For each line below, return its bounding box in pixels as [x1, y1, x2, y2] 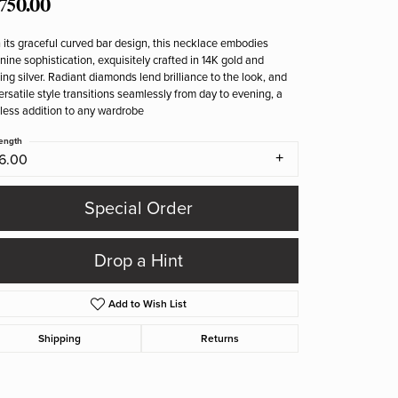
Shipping [38, 332, 82, 346]
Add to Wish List [108, 298, 187, 311]
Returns [200, 332, 239, 346]
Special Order [84, 197, 193, 219]
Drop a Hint [94, 250, 183, 272]
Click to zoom [160, 372, 225, 388]
